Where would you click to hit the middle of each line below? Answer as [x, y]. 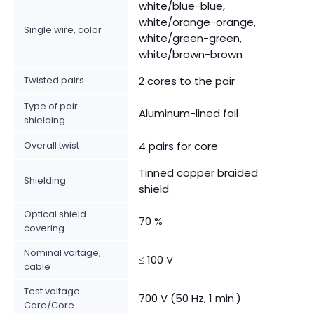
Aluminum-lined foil [189, 113]
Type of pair [51, 106]
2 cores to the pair [187, 81]
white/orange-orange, [197, 22]
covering [44, 228]
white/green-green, [190, 38]
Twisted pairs [54, 80]
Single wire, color [63, 29]
